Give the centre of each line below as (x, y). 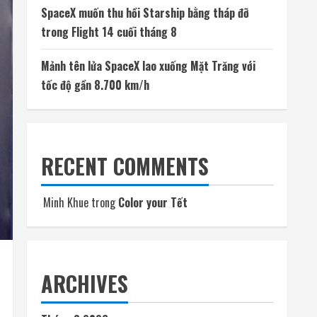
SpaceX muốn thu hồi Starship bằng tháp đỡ (145, 13)
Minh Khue (66, 202)
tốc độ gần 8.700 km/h (95, 85)
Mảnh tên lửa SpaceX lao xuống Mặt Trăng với (148, 66)
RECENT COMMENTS (125, 166)
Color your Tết (153, 202)
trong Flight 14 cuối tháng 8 (109, 32)
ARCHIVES (85, 283)
